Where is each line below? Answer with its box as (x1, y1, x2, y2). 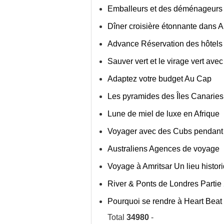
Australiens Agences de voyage (107, 144, 219, 153)
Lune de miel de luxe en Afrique (107, 109, 219, 118)
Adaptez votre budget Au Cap (107, 74, 211, 83)
